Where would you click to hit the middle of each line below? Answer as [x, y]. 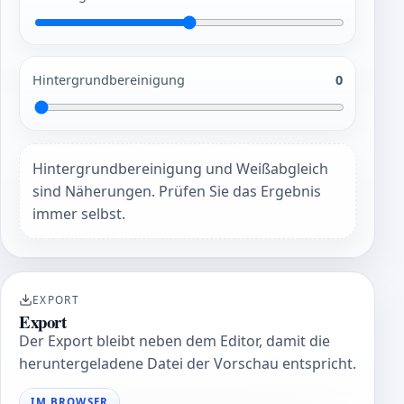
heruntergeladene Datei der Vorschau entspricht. [188, 363]
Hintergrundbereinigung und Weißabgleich [181, 168]
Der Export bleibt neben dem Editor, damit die [174, 340]
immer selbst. [79, 213]
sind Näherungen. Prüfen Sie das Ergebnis [177, 191]
